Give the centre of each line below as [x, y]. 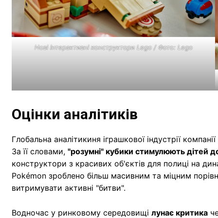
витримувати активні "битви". [69, 188]
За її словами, [40, 152]
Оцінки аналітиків [76, 114]
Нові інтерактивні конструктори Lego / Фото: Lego [113, 47]
